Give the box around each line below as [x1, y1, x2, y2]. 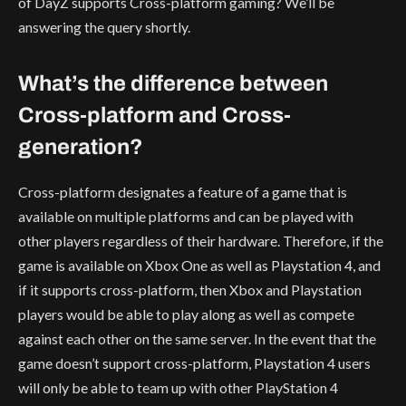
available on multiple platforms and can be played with [18, 208, 353, 226]
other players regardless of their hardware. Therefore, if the [18, 232, 383, 250]
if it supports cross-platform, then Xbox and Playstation [18, 281, 362, 299]
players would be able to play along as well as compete [18, 305, 354, 324]
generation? [18, 135, 148, 159]
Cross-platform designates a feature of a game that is [18, 183, 347, 201]
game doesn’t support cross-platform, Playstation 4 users [18, 354, 371, 372]
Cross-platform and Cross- [18, 103, 291, 128]
